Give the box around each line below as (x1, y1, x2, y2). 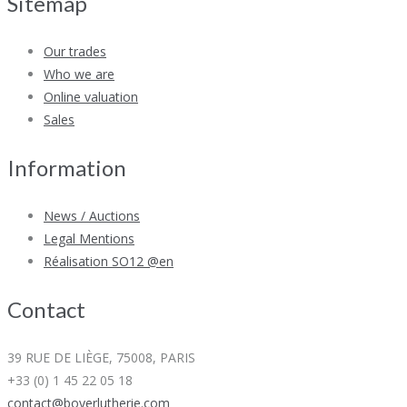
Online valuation (44, 87, 138, 105)
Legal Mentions (44, 229, 134, 247)
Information (7, 154, 126, 181)
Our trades (44, 42, 106, 60)
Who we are (44, 65, 114, 83)
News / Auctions (44, 206, 140, 224)
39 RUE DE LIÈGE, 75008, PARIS (7, 348, 195, 366)
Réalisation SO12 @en (44, 252, 174, 270)
